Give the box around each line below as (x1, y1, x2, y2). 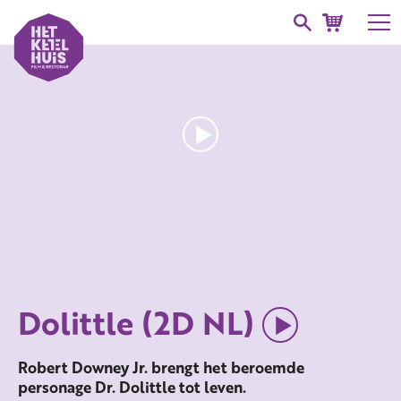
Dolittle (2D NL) (18, 300, 254, 346)
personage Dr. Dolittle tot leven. (18, 376, 246, 399)
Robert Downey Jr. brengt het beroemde (18, 356, 304, 380)
